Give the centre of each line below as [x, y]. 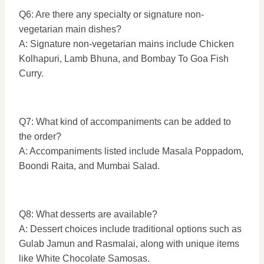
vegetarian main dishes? [70, 29]
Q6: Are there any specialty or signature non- [111, 14]
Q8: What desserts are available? [88, 214]
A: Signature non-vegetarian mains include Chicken [126, 44]
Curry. [31, 73]
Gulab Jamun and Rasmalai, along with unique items [129, 244]
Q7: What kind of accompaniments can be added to [125, 122]
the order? [40, 136]
